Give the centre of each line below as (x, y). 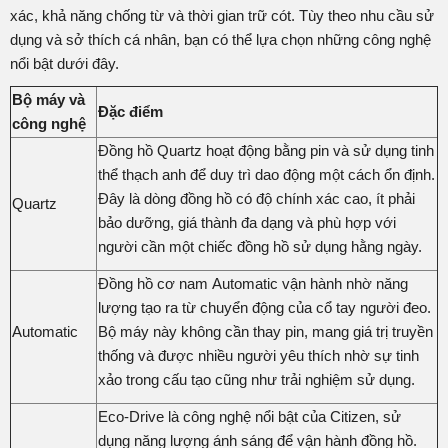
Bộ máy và (48, 99)
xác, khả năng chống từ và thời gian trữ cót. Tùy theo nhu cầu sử (222, 15)
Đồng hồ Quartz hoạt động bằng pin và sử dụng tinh (266, 150)
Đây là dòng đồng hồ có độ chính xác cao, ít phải (256, 198)
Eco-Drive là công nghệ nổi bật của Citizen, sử (249, 416)
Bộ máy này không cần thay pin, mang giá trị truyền (265, 331)
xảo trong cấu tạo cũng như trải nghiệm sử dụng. (256, 379)
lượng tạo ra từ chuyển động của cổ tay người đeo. (264, 307)
